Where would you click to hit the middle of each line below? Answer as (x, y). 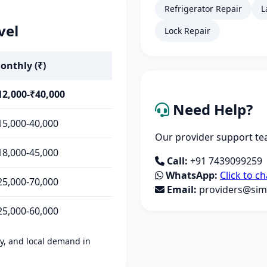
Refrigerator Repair (203, 9)
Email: (182, 190)
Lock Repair (187, 31)
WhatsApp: (192, 175)
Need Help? (211, 109)
